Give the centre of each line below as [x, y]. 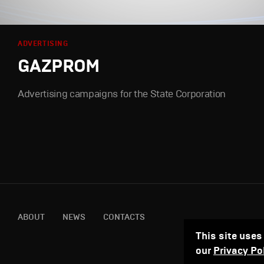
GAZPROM [59, 65]
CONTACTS [124, 217]
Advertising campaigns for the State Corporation [122, 94]
